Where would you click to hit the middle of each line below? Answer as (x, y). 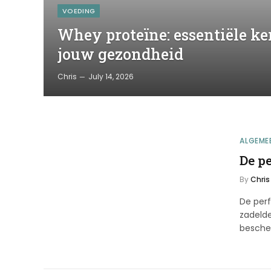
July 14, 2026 (111, 77)
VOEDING (79, 11)
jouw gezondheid (121, 54)
